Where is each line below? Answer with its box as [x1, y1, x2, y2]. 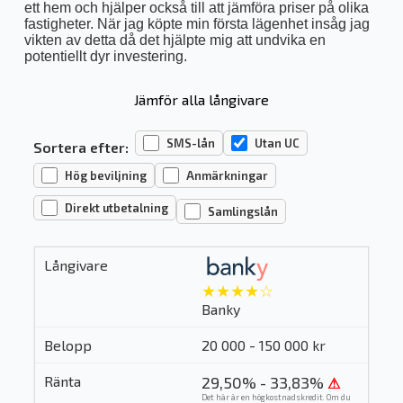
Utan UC [254, 136, 300, 151]
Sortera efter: [32, 138, 129, 156]
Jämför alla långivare [133, 91, 269, 109]
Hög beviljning [64, 168, 147, 184]
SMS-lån [166, 136, 215, 151]
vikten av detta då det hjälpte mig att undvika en [23, 32, 326, 49]
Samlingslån [207, 204, 278, 219]
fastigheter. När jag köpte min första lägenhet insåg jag [23, 16, 370, 32]
